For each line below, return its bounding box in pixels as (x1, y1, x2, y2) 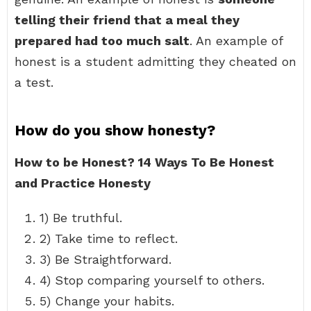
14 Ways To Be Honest (138, 155, 274, 169)
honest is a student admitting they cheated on (15, 54, 296, 69)
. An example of (190, 33, 283, 48)
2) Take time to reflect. (40, 231, 178, 246)
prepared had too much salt (15, 33, 190, 48)
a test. (15, 75, 53, 90)
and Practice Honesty (15, 176, 151, 190)
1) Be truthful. (40, 210, 122, 225)
